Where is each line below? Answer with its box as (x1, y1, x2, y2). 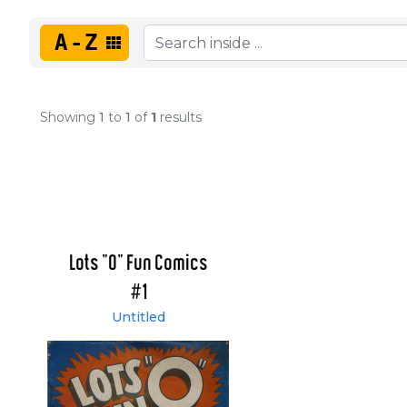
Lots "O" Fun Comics (68, 253, 208, 275)
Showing (40, 109, 99, 126)
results (156, 109, 202, 126)
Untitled (111, 309, 165, 326)
